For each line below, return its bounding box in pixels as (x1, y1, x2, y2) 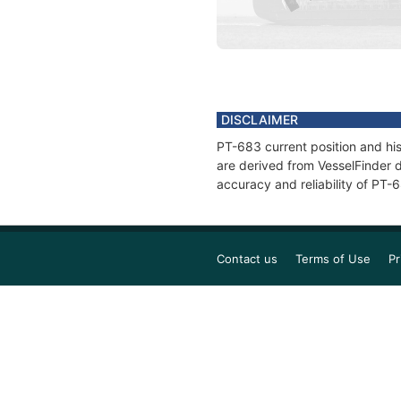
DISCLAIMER (221, 112, 298, 127)
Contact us (217, 251, 277, 266)
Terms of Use (295, 251, 371, 266)
